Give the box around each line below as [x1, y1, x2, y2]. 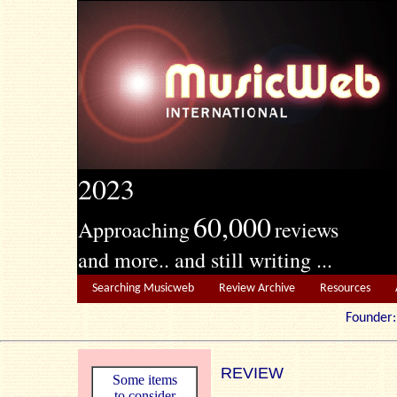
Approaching [78, 215, 190, 244]
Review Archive [219, 282, 295, 295]
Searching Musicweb [92, 282, 194, 295]
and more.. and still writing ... [78, 245, 332, 274]
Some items [112, 372, 177, 387]
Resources [320, 282, 370, 295]
